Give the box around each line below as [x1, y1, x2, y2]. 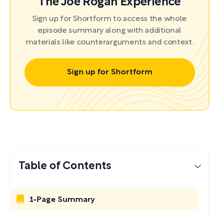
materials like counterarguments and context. [25, 39, 194, 46]
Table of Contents [19, 161, 111, 171]
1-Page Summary [29, 197, 95, 203]
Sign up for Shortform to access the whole [32, 16, 187, 22]
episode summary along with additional [37, 27, 182, 34]
